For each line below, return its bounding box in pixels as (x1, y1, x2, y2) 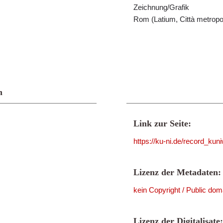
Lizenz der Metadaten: (133, 167, 221, 177)
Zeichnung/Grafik (133, 3, 189, 11)
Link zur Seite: (133, 118, 191, 128)
